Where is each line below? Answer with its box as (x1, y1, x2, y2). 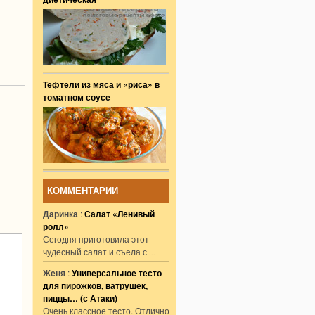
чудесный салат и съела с (43, 245, 149, 257)
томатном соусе (43, 91, 110, 103)
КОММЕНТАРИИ (47, 186, 118, 196)
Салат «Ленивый (84, 207, 155, 220)
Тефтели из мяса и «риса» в (43, 78, 160, 91)
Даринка (43, 207, 78, 220)
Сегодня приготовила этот (43, 233, 149, 245)
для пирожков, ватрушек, (43, 279, 148, 292)
